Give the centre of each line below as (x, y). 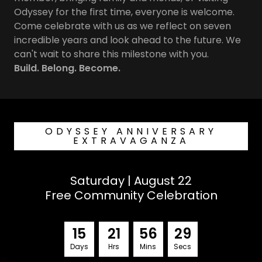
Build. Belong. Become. (67, 68)
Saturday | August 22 (131, 181)
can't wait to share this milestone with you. (111, 54)
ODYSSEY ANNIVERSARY (131, 131)
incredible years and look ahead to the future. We (127, 40)
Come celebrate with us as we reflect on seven (123, 26)
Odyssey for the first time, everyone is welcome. (124, 12)
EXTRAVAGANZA (131, 141)
